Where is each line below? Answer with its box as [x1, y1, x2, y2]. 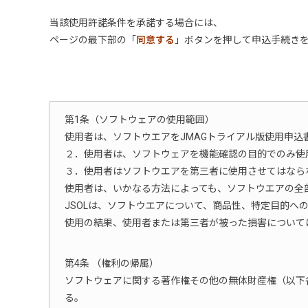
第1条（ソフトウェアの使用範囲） [65, 113, 214, 125]
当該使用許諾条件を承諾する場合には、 [49, 17, 223, 29]
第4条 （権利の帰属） [65, 257, 159, 269]
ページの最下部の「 [49, 34, 136, 46]
